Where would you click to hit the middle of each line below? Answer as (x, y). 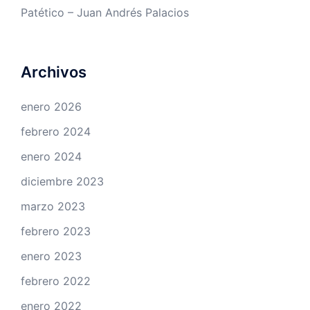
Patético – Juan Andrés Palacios (105, 13)
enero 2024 (51, 157)
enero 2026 (51, 107)
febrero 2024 (56, 132)
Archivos (54, 72)
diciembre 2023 (62, 182)
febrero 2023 (56, 231)
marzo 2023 (53, 207)
